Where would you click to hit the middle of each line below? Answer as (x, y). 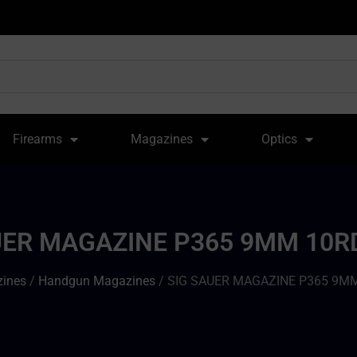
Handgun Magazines (97, 280)
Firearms (38, 139)
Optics (279, 139)
